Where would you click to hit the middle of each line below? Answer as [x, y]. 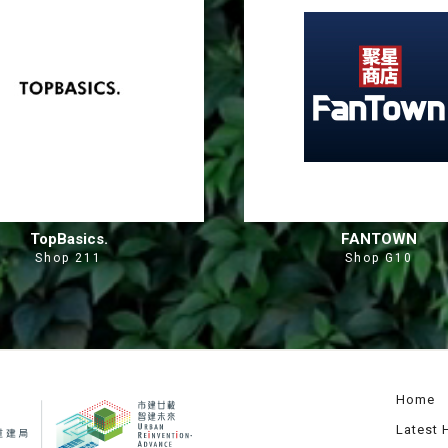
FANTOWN [379, 239]
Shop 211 [69, 258]
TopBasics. [69, 239]
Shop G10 [379, 258]
